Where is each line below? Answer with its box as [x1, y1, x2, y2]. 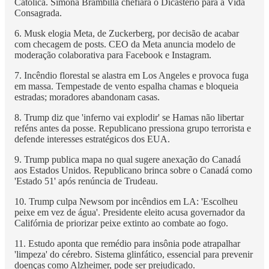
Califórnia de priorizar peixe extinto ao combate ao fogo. [14, 217, 228, 228]
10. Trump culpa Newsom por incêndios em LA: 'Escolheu [14, 196, 238, 207]
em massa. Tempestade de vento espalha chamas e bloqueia [14, 80, 238, 91]
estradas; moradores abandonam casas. [14, 91, 160, 102]
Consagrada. [14, 7, 62, 18]
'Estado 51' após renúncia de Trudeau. [14, 175, 158, 186]
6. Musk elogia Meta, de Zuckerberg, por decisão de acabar [14, 28, 239, 38]
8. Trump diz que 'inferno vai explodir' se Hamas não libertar [14, 112, 244, 122]
